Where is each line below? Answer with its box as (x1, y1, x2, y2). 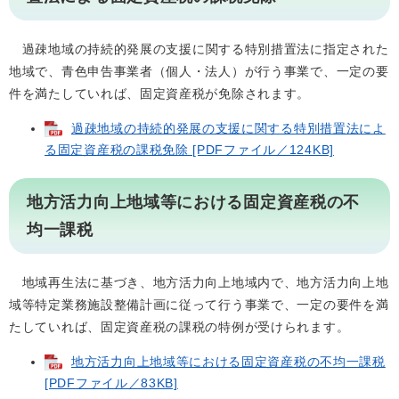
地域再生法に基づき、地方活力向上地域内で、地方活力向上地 (9, 275, 389, 289)
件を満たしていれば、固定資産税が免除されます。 (9, 86, 311, 101)
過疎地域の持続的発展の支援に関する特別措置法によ (71, 121, 386, 135)
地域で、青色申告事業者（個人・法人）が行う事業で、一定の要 (9, 64, 389, 78)
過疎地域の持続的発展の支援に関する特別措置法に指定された (21, 42, 389, 56)
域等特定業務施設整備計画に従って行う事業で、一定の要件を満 (9, 297, 389, 312)
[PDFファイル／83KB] (45, 376, 178, 390)
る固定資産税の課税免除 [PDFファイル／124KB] (45, 142, 334, 157)
